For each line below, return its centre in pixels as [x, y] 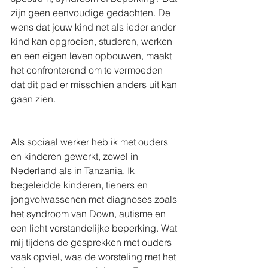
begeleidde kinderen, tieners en [80, 185]
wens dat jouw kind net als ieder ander [95, 27]
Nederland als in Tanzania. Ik [74, 170]
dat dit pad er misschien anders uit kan [95, 84]
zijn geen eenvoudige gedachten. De [92, 13]
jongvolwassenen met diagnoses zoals [95, 199]
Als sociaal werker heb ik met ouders [91, 142]
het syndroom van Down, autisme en [89, 214]
